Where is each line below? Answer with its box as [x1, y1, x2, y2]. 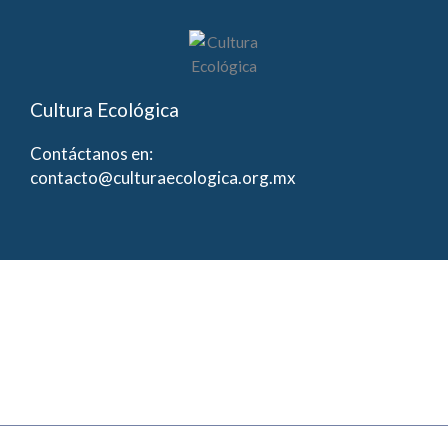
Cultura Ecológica [30, 97, 179, 121]
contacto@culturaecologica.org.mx [30, 166, 296, 188]
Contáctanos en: [30, 142, 153, 164]
